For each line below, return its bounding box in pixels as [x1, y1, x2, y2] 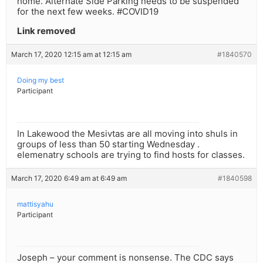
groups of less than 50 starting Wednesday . [17, 139, 200, 150]
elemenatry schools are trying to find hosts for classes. [17, 149, 245, 161]
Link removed [17, 25, 76, 37]
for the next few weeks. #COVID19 [17, 6, 159, 18]
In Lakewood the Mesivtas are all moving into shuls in [17, 128, 238, 140]
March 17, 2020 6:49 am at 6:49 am [11, 174, 127, 183]
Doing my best [17, 76, 64, 85]
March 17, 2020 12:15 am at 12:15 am [11, 50, 131, 59]
